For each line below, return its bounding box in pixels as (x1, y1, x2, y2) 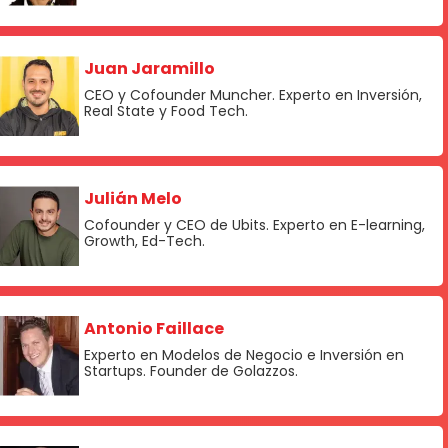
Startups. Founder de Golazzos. (84, 361, 298, 382)
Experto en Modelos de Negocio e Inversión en (84, 345, 404, 366)
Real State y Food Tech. (84, 101, 248, 122)
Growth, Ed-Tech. (84, 231, 205, 252)
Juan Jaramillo (84, 57, 215, 81)
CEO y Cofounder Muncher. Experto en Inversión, (84, 85, 422, 106)
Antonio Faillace (84, 317, 224, 341)
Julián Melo (84, 187, 182, 211)
